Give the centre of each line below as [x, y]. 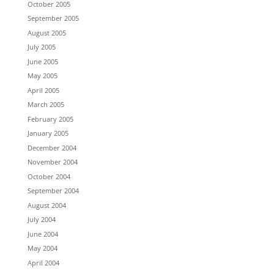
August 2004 [46, 205]
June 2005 [43, 61]
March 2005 [46, 104]
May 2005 [42, 76]
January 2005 [48, 133]
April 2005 [43, 90]
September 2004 [53, 191]
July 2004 [41, 219]
